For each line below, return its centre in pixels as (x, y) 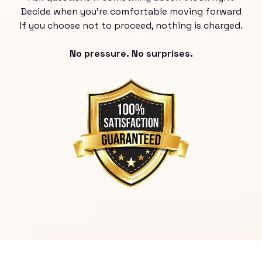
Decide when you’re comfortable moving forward (131, 12)
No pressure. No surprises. (131, 54)
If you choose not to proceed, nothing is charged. (131, 26)
